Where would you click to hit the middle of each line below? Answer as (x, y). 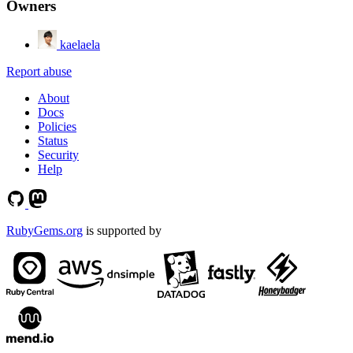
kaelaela (80, 45)
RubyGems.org (45, 231)
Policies (57, 127)
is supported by (122, 231)
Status (53, 141)
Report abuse (39, 72)
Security (58, 155)
